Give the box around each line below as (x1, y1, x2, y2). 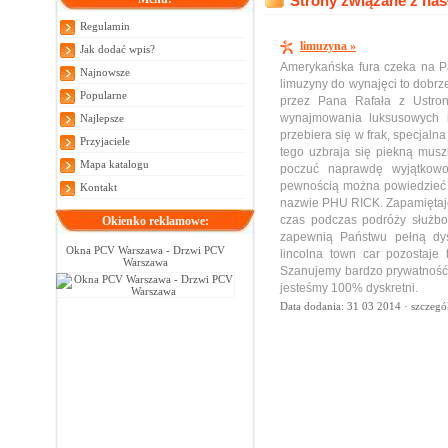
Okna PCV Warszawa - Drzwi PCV (65, 243, 225, 256)
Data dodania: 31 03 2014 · (280, 300, 411, 312)
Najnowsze (80, 65, 130, 78)
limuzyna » (300, 39, 356, 53)
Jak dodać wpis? (80, 42, 155, 55)
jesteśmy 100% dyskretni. (280, 280, 418, 294)
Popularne (80, 88, 127, 101)
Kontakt (80, 180, 117, 193)
